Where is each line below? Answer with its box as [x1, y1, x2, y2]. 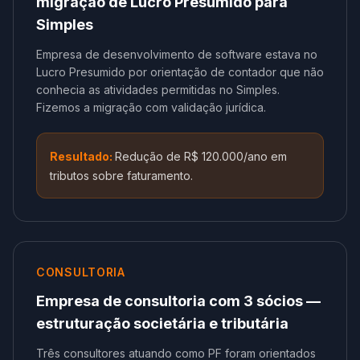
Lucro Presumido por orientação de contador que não [36, 65, 324, 79]
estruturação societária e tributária [36, 315, 288, 332]
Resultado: [50, 149, 115, 163]
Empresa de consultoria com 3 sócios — [36, 292, 321, 309]
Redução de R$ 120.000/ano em [115, 149, 287, 163]
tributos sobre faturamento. [50, 169, 193, 182]
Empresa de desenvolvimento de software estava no [36, 47, 317, 61]
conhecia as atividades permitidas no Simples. [36, 83, 280, 96]
